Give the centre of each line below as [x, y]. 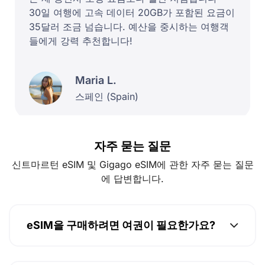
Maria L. [96, 80]
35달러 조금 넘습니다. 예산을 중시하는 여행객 [129, 27]
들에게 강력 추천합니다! [81, 41]
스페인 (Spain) [107, 96]
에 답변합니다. [132, 182]
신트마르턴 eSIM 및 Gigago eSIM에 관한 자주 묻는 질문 [132, 168]
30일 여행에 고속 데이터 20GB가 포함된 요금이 [132, 13]
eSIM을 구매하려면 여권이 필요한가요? [121, 229]
